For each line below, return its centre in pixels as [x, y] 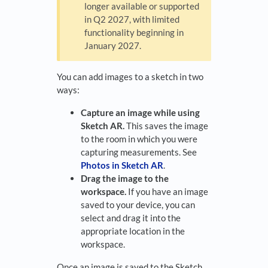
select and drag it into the [131, 218]
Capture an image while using [140, 113]
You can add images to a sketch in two [130, 77]
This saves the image [166, 126]
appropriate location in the [133, 231]
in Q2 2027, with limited [132, 19]
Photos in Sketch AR [122, 165]
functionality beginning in [134, 33]
